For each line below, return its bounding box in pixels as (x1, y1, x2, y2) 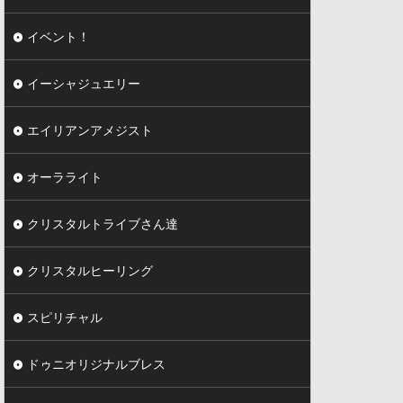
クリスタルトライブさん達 (27, 216, 178, 231)
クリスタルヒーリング (27, 263, 153, 278)
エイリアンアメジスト (27, 122, 153, 138)
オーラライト (27, 169, 103, 184)
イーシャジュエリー (27, 76, 140, 91)
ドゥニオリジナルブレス (27, 356, 166, 372)
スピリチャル (27, 309, 103, 325)
